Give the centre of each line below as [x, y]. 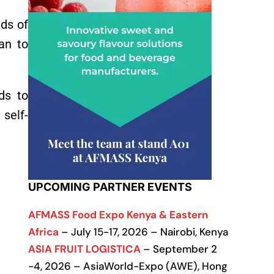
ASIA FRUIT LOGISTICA [84, 249]
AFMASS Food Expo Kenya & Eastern [118, 215]
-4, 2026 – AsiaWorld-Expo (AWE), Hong [128, 266]
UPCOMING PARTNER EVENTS [110, 187]
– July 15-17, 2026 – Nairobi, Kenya [143, 232]
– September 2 [179, 249]
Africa [43, 232]
